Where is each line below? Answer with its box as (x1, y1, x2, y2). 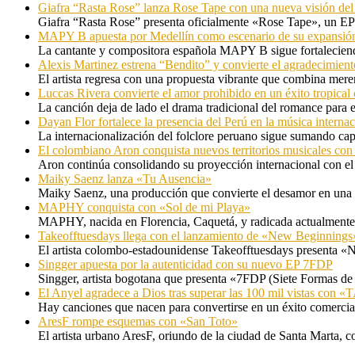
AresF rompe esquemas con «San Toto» (38, 315, 238, 329)
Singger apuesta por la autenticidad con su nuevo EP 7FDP (38, 258, 333, 272)
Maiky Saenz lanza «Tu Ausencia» (38, 172, 212, 186)
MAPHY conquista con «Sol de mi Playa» (38, 200, 250, 215)
